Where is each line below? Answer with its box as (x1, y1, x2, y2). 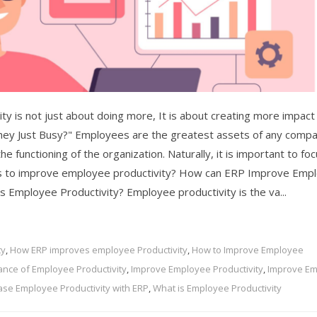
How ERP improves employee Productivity (10, 243, 188, 256)
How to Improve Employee (192, 243, 304, 256)
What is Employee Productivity (153, 281, 282, 294)
